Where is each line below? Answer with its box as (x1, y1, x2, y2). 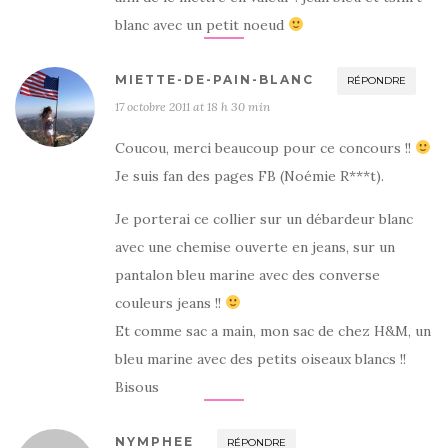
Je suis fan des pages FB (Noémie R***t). (115, 167, 384, 185)
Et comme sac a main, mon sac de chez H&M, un (115, 322, 431, 340)
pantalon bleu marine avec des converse (115, 266, 380, 284)
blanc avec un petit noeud (115, 16, 288, 34)
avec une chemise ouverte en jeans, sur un (115, 238, 395, 256)
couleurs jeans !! (115, 294, 225, 312)
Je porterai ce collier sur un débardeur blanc (115, 210, 413, 228)
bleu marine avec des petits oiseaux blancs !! (115, 350, 406, 368)
